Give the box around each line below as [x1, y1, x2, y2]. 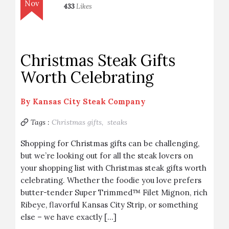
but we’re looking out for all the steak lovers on [20, 151, 193, 161]
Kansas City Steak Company [33, 97, 146, 106]
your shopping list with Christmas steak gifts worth [20, 163, 207, 173]
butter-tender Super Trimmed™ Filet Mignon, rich [20, 188, 208, 197]
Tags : [31, 118, 50, 127]
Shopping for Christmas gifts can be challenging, [20, 139, 199, 148]
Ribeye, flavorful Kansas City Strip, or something [20, 200, 198, 210]
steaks [107, 118, 129, 127]
